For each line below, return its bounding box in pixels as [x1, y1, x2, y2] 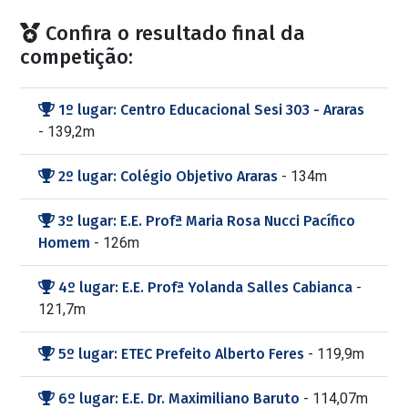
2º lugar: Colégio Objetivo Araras [55, 168, 282, 185]
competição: [20, 45, 134, 69]
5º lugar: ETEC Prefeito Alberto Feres [55, 345, 309, 362]
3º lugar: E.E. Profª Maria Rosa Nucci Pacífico [55, 212, 356, 229]
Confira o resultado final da [40, 21, 306, 46]
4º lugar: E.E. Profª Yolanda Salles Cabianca [55, 279, 357, 296]
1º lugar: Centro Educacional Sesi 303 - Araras [55, 101, 365, 118]
